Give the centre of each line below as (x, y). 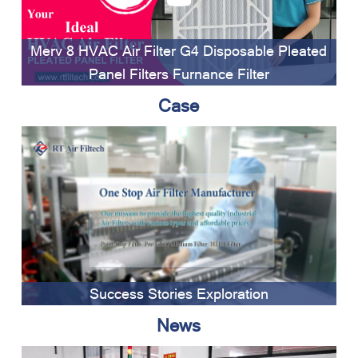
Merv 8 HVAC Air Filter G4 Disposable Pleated (179, 50)
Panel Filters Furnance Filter (179, 74)
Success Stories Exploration (179, 293)
